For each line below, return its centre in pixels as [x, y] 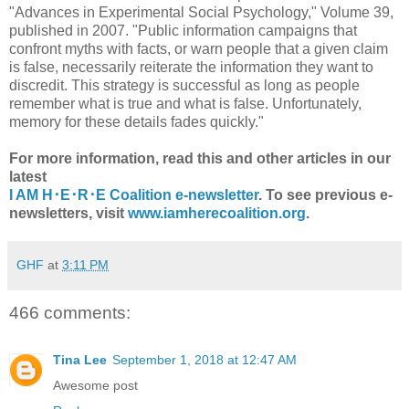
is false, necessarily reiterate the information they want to [191, 67]
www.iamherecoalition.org [217, 213]
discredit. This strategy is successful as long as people [184, 85]
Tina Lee [80, 360]
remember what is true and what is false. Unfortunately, [185, 103]
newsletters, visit [68, 213]
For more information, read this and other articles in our [200, 158]
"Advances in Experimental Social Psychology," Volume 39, [201, 12]
